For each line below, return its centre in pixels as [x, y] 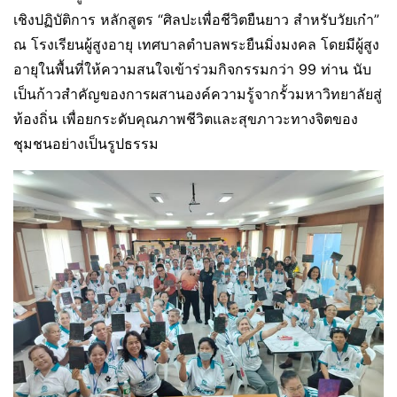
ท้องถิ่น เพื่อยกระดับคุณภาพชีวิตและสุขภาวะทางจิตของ [186, 118]
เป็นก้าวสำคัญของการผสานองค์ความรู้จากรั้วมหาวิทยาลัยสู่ [198, 93]
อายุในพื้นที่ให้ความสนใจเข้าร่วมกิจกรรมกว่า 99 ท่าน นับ [192, 69]
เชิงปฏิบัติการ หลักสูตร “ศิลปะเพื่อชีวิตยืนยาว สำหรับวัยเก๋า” [196, 19]
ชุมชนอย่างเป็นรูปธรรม [86, 143]
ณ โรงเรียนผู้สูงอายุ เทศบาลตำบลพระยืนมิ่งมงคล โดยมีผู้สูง [196, 44]
